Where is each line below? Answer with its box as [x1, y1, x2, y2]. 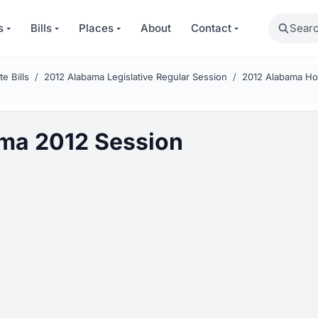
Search [267, 14, 305, 28]
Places [79, 21, 114, 35]
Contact [191, 21, 232, 35]
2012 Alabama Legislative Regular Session [44, 71, 227, 82]
